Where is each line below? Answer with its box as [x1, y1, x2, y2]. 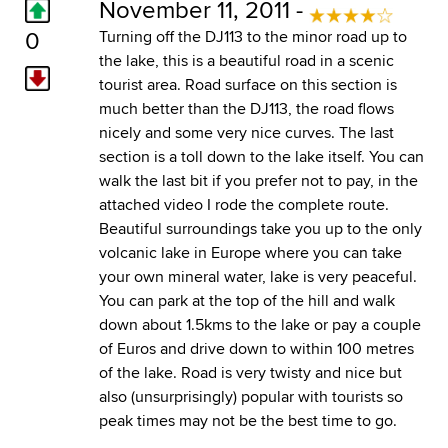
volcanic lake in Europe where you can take [98, 240, 402, 264]
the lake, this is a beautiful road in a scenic [98, 48, 394, 72]
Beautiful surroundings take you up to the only [98, 216, 422, 240]
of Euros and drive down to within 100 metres [98, 336, 414, 360]
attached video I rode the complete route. [98, 192, 389, 216]
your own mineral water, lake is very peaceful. [98, 264, 417, 288]
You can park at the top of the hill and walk [98, 288, 395, 312]
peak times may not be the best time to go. [98, 408, 397, 432]
